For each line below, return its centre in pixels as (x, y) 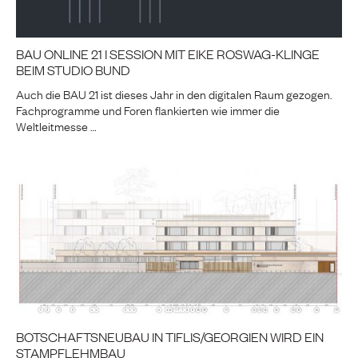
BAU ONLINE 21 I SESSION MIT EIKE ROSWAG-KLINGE (168, 53)
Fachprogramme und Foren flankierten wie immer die (148, 109)
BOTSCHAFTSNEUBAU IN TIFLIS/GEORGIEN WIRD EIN (170, 336)
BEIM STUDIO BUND (73, 69)
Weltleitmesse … (56, 125)
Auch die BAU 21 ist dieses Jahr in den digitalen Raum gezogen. (174, 93)
